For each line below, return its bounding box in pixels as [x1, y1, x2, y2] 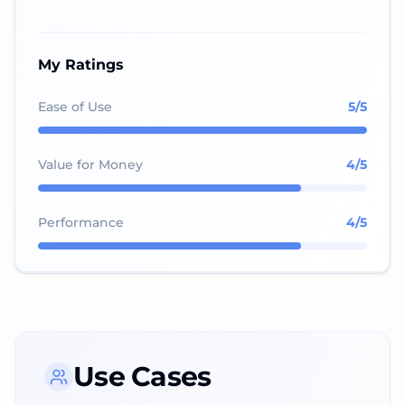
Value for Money [38, 156, 143, 173]
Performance [38, 214, 124, 231]
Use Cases [73, 360, 212, 393]
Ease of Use [38, 99, 112, 115]
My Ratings [38, 56, 124, 73]
